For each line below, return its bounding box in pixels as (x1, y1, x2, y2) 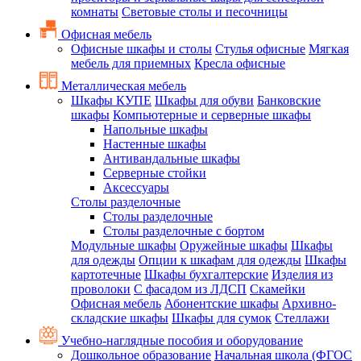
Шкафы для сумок (172, 311, 272, 325)
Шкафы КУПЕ (71, 93, 151, 107)
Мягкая (309, 42, 349, 56)
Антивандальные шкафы (103, 151, 240, 165)
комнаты (71, 5, 118, 19)
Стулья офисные (215, 42, 305, 56)
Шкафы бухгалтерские (144, 268, 268, 281)
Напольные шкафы (103, 122, 208, 136)
